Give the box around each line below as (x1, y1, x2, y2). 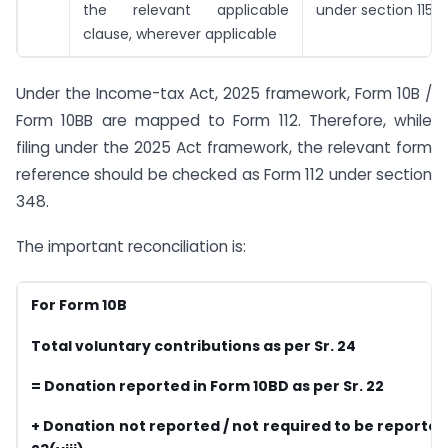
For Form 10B (31, 295, 127, 316)
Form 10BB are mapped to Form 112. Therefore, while (16, 109, 432, 131)
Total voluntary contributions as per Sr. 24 (31, 335, 356, 356)
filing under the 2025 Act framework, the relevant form (16, 136, 432, 158)
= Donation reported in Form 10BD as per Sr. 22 (31, 375, 384, 396)
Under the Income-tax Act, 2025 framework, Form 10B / (16, 82, 432, 104)
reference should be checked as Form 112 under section (16, 163, 432, 185)
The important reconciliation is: (16, 235, 246, 257)
